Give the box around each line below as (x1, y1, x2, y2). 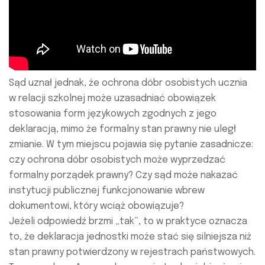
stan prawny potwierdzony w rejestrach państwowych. (9, 247, 256, 258)
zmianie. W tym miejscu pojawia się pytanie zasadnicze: (9, 140, 253, 150)
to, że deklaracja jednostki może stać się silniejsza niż (9, 232, 251, 243)
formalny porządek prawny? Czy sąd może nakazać (9, 170, 238, 181)
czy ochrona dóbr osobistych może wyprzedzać (9, 155, 225, 166)
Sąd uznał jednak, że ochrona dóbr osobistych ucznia (9, 78, 247, 89)
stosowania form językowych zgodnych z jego (9, 109, 216, 119)
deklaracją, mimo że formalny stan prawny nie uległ (9, 124, 236, 135)
